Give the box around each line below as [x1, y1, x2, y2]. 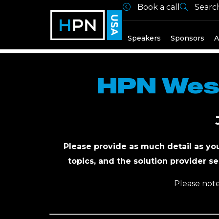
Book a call [137, 2, 180, 12]
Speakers [127, 34, 161, 43]
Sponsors [170, 34, 204, 43]
